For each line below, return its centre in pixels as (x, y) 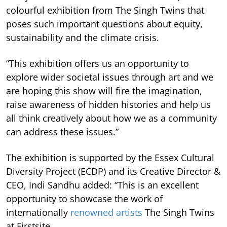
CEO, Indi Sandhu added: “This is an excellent (102, 185)
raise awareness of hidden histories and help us (108, 104)
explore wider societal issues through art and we (110, 77)
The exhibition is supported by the (79, 157)
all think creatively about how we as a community (111, 118)
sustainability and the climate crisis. (83, 37)
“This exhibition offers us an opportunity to (98, 63)
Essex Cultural (184, 157)
